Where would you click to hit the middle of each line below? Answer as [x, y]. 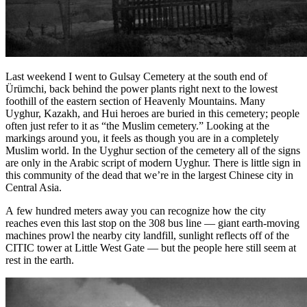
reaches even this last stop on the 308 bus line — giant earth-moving [152, 223]
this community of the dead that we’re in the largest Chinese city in [149, 175]
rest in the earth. [40, 260]
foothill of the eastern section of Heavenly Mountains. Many [135, 101]
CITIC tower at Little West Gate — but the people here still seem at [151, 247]
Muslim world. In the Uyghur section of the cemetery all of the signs [153, 150]
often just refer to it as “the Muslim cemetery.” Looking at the [137, 125]
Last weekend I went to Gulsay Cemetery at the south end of [136, 76]
